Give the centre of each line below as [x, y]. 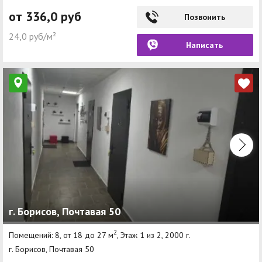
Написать [204, 45]
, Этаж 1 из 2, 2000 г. [154, 235]
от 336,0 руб [45, 17]
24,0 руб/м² [32, 37]
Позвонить [204, 17]
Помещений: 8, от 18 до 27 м [61, 235]
